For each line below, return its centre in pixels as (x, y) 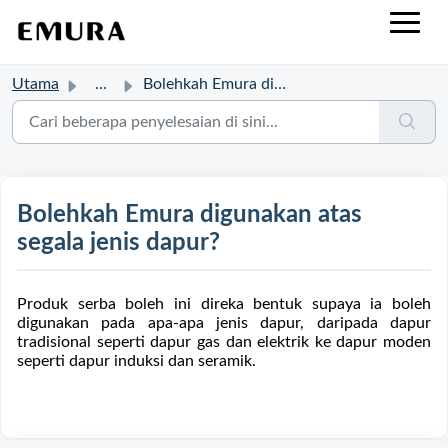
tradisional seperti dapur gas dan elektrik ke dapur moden (224, 342)
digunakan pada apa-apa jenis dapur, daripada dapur (224, 323)
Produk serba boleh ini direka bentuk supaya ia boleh (224, 304)
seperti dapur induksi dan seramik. (136, 361)
